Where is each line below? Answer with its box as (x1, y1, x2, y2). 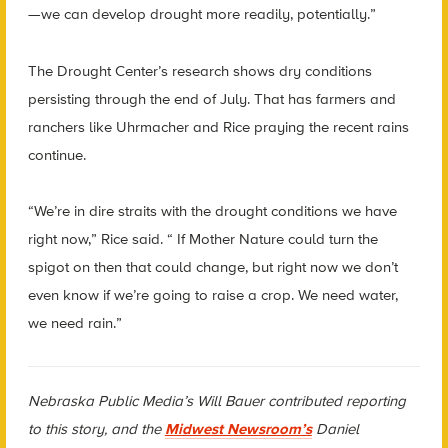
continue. (27, 145, 86, 164)
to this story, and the (27, 419, 161, 438)
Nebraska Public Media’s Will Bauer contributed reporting (27, 391, 406, 410)
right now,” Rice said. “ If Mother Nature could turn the (27, 230, 378, 249)
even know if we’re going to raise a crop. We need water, (27, 286, 398, 305)
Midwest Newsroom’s (164, 419, 312, 438)
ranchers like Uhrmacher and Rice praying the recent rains (27, 117, 409, 136)
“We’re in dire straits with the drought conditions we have (27, 202, 397, 221)
